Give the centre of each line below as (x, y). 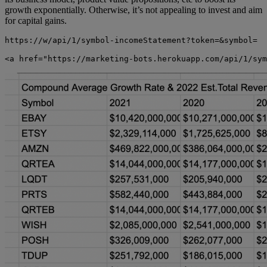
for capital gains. (36, 20)
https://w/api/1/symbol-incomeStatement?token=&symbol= (131, 40)
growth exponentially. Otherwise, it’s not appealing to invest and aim (133, 10)
